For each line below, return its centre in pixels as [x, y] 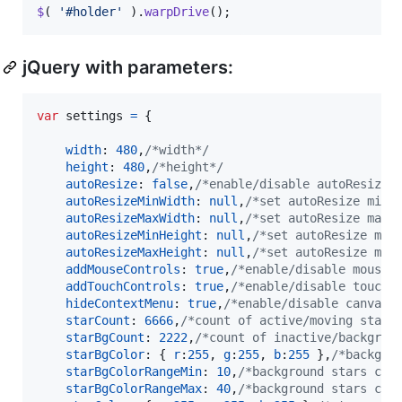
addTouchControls [123, 286]
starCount [98, 320]
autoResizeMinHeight [134, 235]
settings [94, 115]
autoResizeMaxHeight [134, 252]
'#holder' [91, 11]
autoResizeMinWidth [130, 201]
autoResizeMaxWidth [130, 218]
